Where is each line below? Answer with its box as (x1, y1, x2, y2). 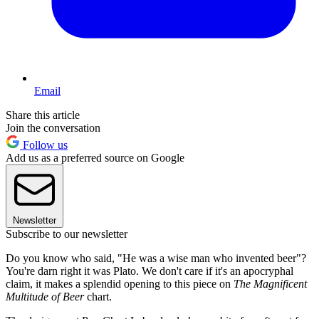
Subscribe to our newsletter (6, 227, 127, 240)
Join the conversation (6, 121, 100, 134)
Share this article (6, 108, 80, 121)
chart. (84, 290, 112, 303)
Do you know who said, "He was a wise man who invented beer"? (6, 251, 306, 264)
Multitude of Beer (6, 290, 84, 303)
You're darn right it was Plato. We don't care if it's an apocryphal (6, 264, 293, 277)
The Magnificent (234, 277, 307, 290)
